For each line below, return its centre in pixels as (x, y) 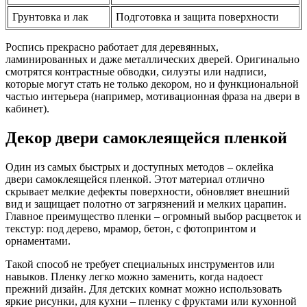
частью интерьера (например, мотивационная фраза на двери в (153, 96)
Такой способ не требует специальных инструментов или (140, 264)
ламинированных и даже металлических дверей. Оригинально (152, 59)
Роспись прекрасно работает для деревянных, (112, 47)
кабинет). (27, 108)
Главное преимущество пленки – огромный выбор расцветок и (153, 216)
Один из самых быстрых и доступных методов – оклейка (139, 167)
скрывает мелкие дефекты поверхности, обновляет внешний (148, 191)
